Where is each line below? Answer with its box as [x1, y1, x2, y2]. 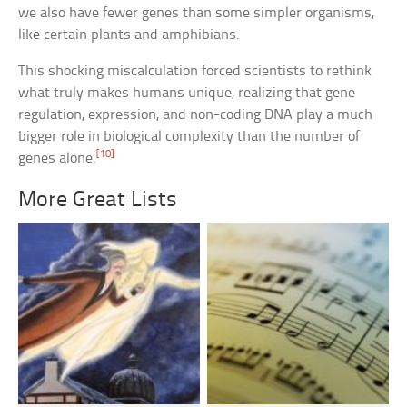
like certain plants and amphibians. [18, 27, 241, 44]
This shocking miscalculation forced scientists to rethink [18, 64, 372, 80]
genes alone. [18, 151, 97, 167]
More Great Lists [18, 189, 178, 213]
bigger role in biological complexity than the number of [18, 129, 361, 145]
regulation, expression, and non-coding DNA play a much [18, 107, 373, 124]
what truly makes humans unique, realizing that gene [18, 85, 356, 102]
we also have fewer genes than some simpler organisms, [18, 5, 375, 22]
